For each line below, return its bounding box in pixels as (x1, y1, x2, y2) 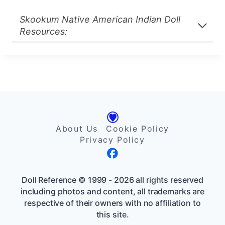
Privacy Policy (80, 135, 145, 145)
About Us (56, 124, 98, 134)
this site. (96, 209, 129, 219)
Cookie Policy (105, 124, 169, 134)
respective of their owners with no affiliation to (24, 198, 201, 208)
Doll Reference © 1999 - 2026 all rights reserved (21, 175, 204, 185)
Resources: (19, 26, 67, 37)
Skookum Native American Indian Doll (19, 14, 180, 25)
